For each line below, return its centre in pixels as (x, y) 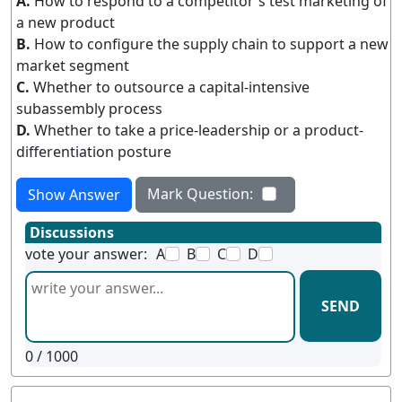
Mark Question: (200, 194)
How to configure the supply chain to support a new (211, 44)
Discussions (72, 232)
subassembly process (89, 109)
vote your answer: (86, 254)
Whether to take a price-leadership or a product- (199, 130)
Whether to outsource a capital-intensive (171, 87)
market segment (73, 66)
